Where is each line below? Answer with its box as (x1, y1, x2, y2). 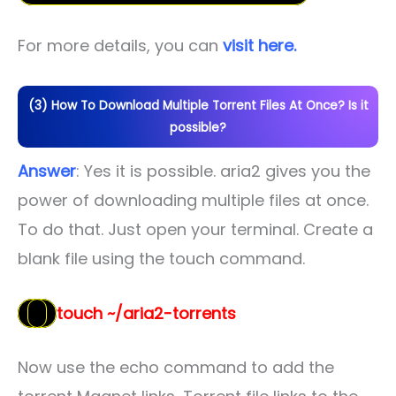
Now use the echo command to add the (18, 356, 334, 379)
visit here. (223, 34, 296, 57)
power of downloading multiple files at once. (18, 188, 369, 211)
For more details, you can (18, 34, 223, 57)
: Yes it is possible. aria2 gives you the (76, 159, 370, 182)
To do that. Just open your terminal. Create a (18, 217, 373, 240)
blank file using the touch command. (18, 247, 305, 270)
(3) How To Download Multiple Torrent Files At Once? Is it (27, 96, 369, 114)
